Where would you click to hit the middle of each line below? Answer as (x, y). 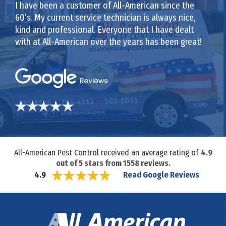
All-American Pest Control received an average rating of (107, 152)
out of (67, 163)
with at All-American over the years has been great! (108, 42)
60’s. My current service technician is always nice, (105, 17)
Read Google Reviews (161, 175)
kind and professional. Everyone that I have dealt (104, 30)
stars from (103, 163)
